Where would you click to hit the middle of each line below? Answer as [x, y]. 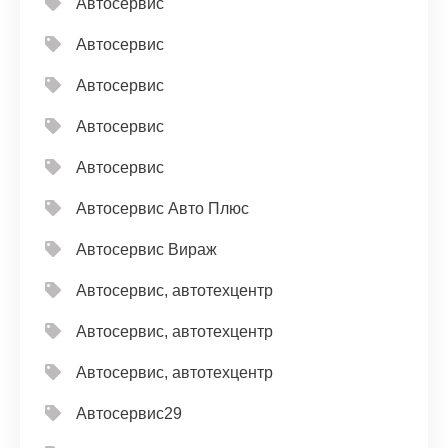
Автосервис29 [129, 413]
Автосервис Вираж [146, 249]
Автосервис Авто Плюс [162, 208]
